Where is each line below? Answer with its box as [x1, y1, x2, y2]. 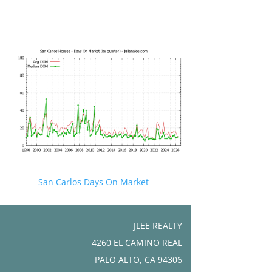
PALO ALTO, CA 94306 [94, 253, 182, 265]
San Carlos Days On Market [38, 175, 149, 188]
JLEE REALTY [133, 219, 182, 231]
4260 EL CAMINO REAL [91, 236, 182, 248]
